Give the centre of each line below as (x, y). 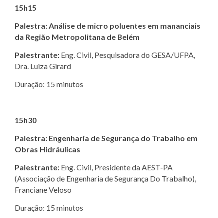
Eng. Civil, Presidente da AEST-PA (116, 167)
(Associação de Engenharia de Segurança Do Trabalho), (105, 178)
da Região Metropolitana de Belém (77, 36)
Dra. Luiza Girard (43, 66)
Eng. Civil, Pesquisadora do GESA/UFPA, (127, 54)
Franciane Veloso (43, 189)
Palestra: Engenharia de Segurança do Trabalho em (106, 138)
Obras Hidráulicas (47, 149)
